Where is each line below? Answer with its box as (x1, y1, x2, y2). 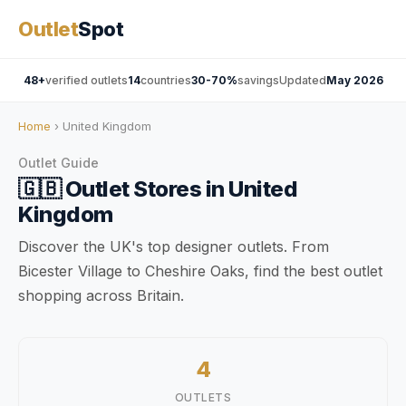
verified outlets (44, 73, 128, 87)
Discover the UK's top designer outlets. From (18, 237, 329, 256)
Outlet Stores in (64, 176, 225, 202)
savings (237, 73, 279, 87)
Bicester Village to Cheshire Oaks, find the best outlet (18, 262, 382, 280)
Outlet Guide (18, 155, 99, 170)
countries (140, 73, 191, 87)
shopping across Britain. (18, 286, 184, 304)
